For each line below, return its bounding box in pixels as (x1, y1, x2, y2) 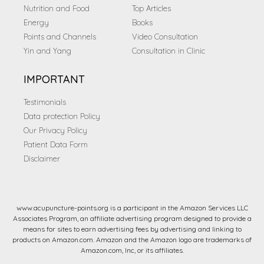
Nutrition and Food (24, 4, 90, 14)
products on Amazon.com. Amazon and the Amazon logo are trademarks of (12, 235, 252, 245)
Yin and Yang (24, 46, 71, 56)
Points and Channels (24, 32, 96, 42)
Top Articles (132, 4, 171, 14)
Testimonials (24, 97, 66, 107)
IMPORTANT (24, 72, 85, 87)
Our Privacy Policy (24, 126, 87, 136)
